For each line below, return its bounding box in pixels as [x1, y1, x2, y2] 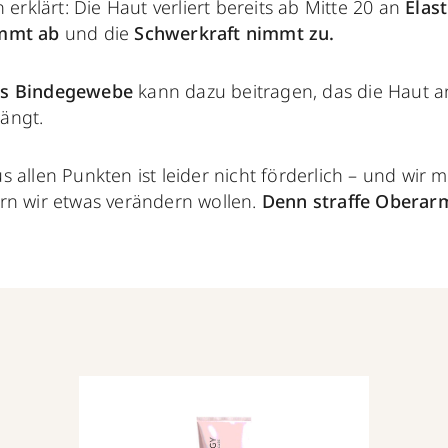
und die [59, 20, 135, 45]
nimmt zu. [245, 20, 335, 45]
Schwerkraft [134, 20, 241, 45]
